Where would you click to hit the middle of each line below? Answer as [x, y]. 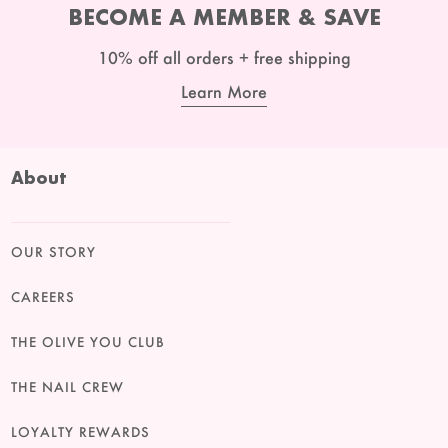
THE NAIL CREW [67, 386]
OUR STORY [53, 251]
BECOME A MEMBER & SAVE [224, 16]
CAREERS [43, 296]
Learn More [224, 92]
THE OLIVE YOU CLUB [88, 341]
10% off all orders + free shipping [224, 58]
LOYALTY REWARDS [80, 431]
